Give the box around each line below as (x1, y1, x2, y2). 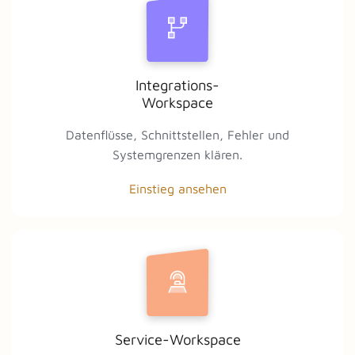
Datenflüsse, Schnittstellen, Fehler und (66, 127, 289, 142)
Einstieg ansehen (128, 181, 227, 196)
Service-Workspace (114, 330, 241, 348)
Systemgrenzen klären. (113, 147, 242, 162)
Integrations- (136, 75, 219, 94)
